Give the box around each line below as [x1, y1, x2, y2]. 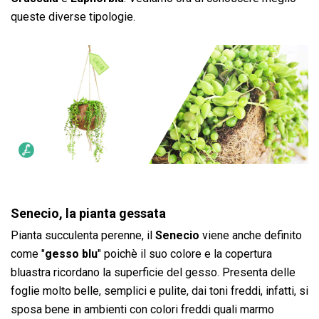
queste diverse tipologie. [11, 9, 135, 23]
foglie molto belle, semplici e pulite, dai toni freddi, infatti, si [11, 283, 308, 298]
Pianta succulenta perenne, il [11, 228, 155, 242]
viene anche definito [199, 228, 302, 242]
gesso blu [45, 246, 98, 261]
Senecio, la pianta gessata [11, 205, 166, 221]
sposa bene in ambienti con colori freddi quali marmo [11, 302, 274, 316]
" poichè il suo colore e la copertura [98, 246, 272, 261]
